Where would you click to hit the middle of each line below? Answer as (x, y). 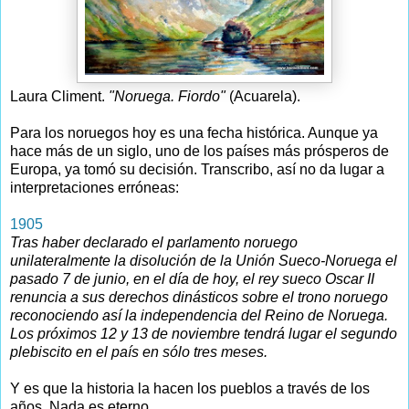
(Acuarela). (265, 97)
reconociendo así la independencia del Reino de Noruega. (199, 316)
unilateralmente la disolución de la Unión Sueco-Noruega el (204, 261)
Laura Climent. (59, 97)
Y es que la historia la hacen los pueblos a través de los (190, 389)
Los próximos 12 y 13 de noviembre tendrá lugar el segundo (204, 334)
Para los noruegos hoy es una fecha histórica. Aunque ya (194, 133)
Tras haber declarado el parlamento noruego (154, 243)
